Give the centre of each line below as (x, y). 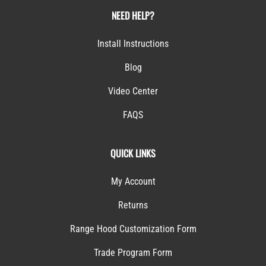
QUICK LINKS (133, 153)
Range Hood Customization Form (133, 229)
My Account (133, 182)
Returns (133, 205)
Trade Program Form (133, 253)
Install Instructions (133, 44)
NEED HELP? (133, 16)
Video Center (133, 91)
